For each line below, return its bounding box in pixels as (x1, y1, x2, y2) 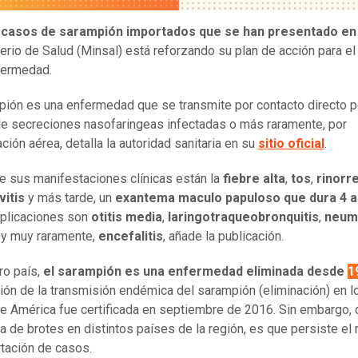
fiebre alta (223, 171, 285, 187)
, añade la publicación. (163, 229, 284, 245)
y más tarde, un (25, 190, 115, 206)
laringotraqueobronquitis (168, 209, 319, 225)
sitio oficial (258, 136, 324, 152)
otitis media (91, 209, 162, 225)
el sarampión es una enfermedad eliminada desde (43, 264, 348, 280)
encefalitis (98, 229, 163, 245)
